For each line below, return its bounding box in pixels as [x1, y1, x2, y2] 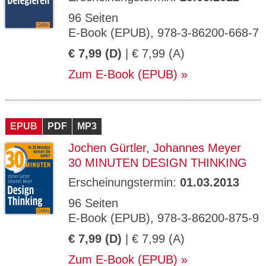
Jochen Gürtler [68, 141, 146, 154]
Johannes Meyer [153, 141, 241, 154]
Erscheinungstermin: [68, 176, 180, 189]
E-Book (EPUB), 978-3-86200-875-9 [68, 211, 259, 224]
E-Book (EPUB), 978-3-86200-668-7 [68, 26, 259, 39]
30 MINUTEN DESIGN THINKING [68, 156, 247, 169]
